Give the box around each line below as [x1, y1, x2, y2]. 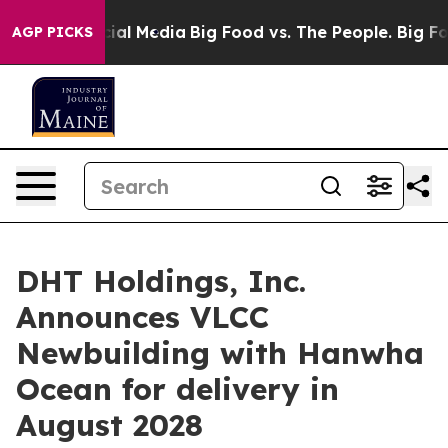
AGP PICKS [12, 23, 93, 41]
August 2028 [16, 406, 203, 444]
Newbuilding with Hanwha [16, 334, 424, 372]
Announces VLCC [16, 298, 269, 336]
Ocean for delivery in [16, 370, 339, 408]
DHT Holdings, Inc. [16, 262, 306, 300]
